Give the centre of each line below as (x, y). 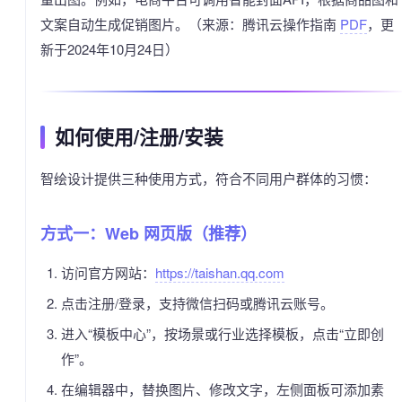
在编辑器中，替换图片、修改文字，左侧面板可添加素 (222, 389)
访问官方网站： (108, 272)
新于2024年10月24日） (109, 49)
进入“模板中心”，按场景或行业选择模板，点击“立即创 (222, 333)
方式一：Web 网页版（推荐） (149, 233)
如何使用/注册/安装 (139, 137)
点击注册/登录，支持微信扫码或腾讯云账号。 (197, 303)
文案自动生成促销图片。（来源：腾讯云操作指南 (190, 24)
